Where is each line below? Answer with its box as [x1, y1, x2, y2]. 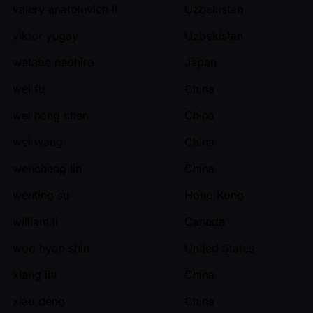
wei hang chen [13, 108, 89, 122]
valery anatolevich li [13, 1, 117, 16]
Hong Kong [184, 187, 244, 202]
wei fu [13, 81, 45, 96]
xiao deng [13, 293, 65, 308]
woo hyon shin [13, 240, 89, 255]
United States [184, 240, 254, 255]
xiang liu [13, 267, 57, 282]
